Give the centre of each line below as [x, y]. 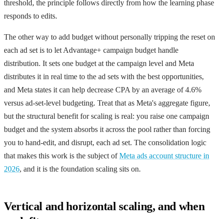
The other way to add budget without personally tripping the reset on [109, 37]
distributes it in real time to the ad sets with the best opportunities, [104, 76]
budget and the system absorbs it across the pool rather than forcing [107, 129]
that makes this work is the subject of [62, 155]
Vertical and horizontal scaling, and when [104, 206]
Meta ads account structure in [164, 155]
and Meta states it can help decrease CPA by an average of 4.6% [103, 89]
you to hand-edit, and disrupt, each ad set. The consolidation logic [105, 142]
